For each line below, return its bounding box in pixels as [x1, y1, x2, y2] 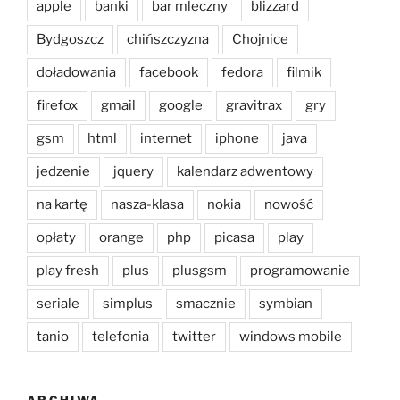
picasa [214, 229, 254, 246]
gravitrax [226, 97, 282, 114]
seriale [37, 296, 79, 312]
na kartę [37, 196, 87, 213]
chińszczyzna [127, 31, 209, 48]
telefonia [92, 329, 149, 346]
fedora [221, 64, 263, 81]
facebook [139, 64, 198, 81]
